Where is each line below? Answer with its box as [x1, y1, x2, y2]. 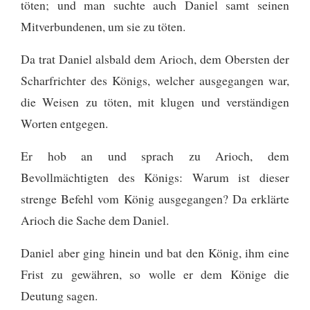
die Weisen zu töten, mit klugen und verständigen [21, 93, 289, 110]
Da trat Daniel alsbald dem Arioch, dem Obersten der [21, 50, 289, 67]
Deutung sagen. [21, 286, 98, 304]
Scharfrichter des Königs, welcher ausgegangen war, [21, 71, 289, 89]
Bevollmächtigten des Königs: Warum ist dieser [21, 168, 289, 185]
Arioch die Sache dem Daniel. [21, 211, 169, 228]
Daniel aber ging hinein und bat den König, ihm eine [21, 244, 289, 261]
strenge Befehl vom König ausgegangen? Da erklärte [21, 190, 289, 207]
